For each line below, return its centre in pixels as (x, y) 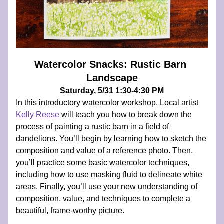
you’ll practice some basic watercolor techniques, (103, 163)
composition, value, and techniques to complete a (103, 199)
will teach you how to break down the (126, 115)
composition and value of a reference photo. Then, (104, 151)
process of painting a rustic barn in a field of (92, 127)
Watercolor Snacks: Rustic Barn (110, 64)
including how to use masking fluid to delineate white (109, 175)
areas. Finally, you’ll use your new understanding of (107, 187)
